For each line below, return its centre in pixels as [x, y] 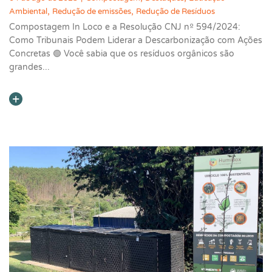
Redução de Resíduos [175, 12]
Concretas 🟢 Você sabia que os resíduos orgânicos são [122, 54]
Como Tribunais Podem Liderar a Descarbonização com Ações [136, 41]
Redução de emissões [92, 12]
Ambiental [28, 12]
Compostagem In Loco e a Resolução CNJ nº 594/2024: [125, 27]
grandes [26, 67]
